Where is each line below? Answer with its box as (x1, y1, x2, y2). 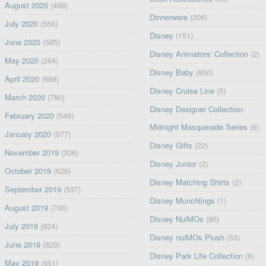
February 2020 (4, 109, 54, 121)
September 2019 (4, 183, 61, 195)
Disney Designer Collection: (150, 103, 245, 115)
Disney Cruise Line (150, 84, 215, 96)
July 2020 (4, 17, 38, 29)
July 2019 (4, 220, 38, 232)
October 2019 (4, 164, 51, 176)
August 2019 (4, 201, 48, 213)
